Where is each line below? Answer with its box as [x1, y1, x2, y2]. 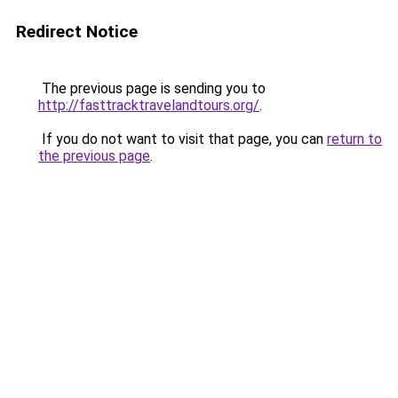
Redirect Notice [16, 21, 138, 42]
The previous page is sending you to [38, 80, 266, 97]
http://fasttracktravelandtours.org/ [38, 97, 259, 114]
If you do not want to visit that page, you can [38, 131, 327, 147]
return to [327, 131, 382, 147]
